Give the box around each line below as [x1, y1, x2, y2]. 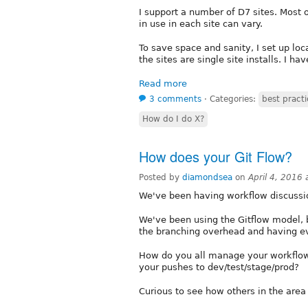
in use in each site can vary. [139, 18, 263, 29]
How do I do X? [142, 113, 204, 124]
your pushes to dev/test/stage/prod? [139, 261, 299, 272]
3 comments [149, 93, 201, 104]
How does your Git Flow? [139, 146, 292, 166]
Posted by [139, 172, 182, 182]
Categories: [210, 93, 258, 104]
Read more [139, 78, 187, 89]
